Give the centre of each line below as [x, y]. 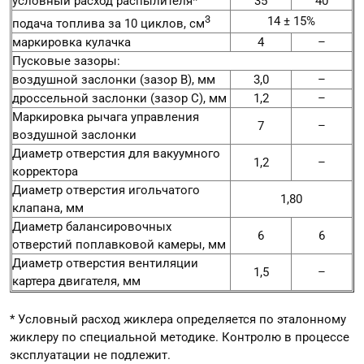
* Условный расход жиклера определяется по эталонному [178, 320]
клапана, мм [48, 208]
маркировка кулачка [71, 43]
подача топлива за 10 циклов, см [108, 24]
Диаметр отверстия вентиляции [105, 264]
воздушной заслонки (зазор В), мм [114, 80]
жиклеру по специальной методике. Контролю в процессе [180, 338]
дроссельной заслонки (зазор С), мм [119, 99]
